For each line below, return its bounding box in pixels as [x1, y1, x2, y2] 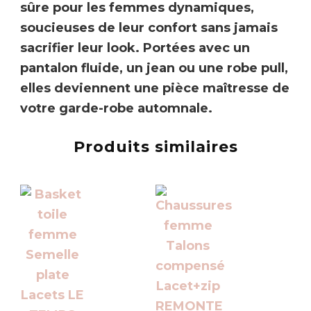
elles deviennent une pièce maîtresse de [20, 81, 289, 96]
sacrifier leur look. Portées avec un [20, 40, 250, 56]
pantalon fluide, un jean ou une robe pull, [20, 60, 288, 76]
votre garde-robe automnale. [20, 101, 212, 117]
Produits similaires [73, 137, 238, 157]
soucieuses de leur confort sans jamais [20, 20, 278, 36]
